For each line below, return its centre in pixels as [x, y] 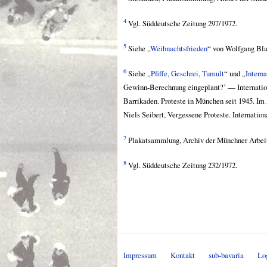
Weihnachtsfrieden [179, 49]
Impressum [140, 255]
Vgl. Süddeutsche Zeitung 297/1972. [182, 23]
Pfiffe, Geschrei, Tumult [187, 74]
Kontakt [183, 255]
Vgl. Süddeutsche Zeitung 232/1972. [182, 165]
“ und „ [235, 74]
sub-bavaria [226, 255]
